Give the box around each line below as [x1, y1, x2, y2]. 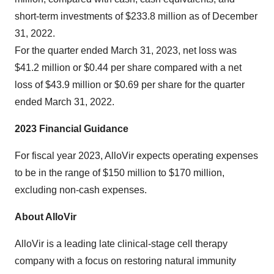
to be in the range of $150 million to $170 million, [15, 168, 224, 179]
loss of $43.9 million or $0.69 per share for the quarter [15, 80, 245, 91]
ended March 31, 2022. [15, 97, 114, 108]
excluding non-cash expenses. [15, 185, 147, 196]
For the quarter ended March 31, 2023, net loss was [15, 45, 237, 56]
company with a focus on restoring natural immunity [15, 256, 236, 267]
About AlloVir [15, 212, 76, 223]
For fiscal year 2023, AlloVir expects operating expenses [15, 150, 258, 161]
